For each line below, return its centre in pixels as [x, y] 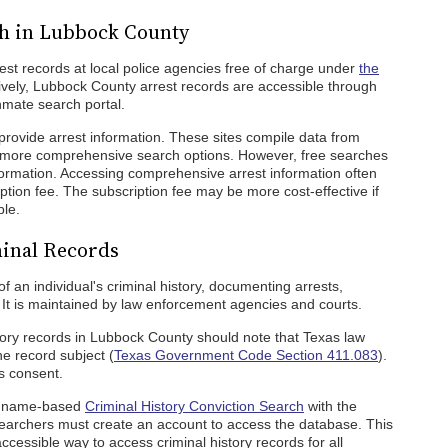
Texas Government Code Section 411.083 [246, 355]
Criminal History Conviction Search [194, 406]
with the [330, 406]
